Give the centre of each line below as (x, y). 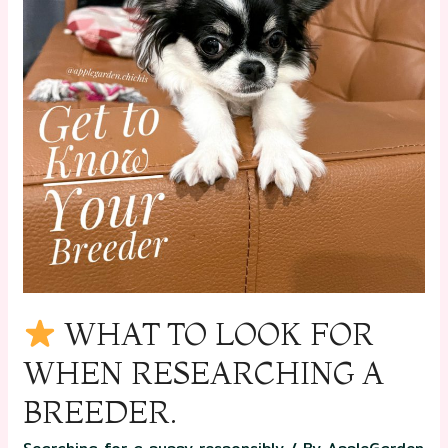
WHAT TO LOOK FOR (216, 335)
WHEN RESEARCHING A (204, 374)
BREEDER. (100, 413)
